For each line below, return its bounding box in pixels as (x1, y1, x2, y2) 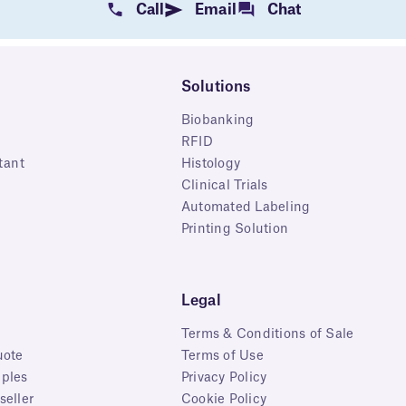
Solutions (180, 79, 251, 94)
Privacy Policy (180, 371, 267, 384)
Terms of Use (180, 349, 264, 362)
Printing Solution (180, 222, 289, 236)
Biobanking (180, 113, 255, 127)
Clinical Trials (180, 179, 268, 192)
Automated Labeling (180, 200, 311, 214)
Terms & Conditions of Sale (180, 327, 354, 341)
